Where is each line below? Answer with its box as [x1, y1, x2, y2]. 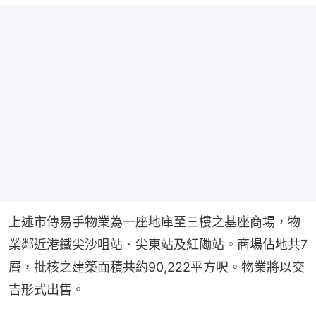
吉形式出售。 [8, 281, 85, 297]
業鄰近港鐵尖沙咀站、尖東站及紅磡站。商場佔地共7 [8, 236, 308, 252]
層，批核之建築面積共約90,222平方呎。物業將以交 [8, 259, 305, 274]
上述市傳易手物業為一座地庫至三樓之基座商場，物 [8, 214, 300, 229]
